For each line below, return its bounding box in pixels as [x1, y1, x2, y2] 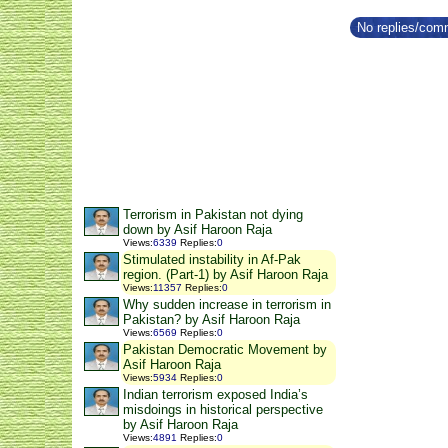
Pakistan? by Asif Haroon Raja [123, 312, 300, 328]
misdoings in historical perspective [123, 402, 323, 418]
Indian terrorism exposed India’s [123, 387, 308, 403]
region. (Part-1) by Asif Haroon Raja [123, 267, 328, 283]
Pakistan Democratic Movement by [123, 342, 327, 358]
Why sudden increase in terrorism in [123, 297, 331, 313]
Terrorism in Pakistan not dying [123, 207, 303, 223]
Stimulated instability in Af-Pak [123, 252, 301, 268]
